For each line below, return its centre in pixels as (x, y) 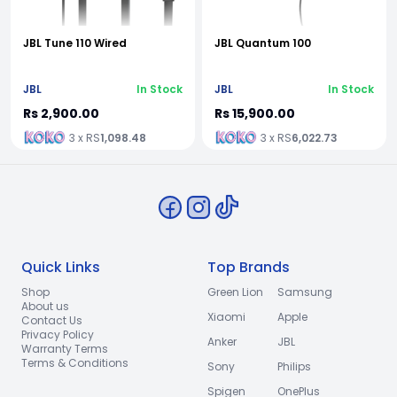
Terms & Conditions (75, 362)
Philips (294, 366)
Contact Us (52, 320)
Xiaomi (226, 316)
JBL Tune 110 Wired (75, 43)
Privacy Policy (58, 334)
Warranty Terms (65, 348)
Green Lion (235, 292)
